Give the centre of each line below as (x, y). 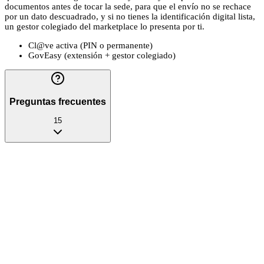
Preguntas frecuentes (58, 101)
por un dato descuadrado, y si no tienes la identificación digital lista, (130, 16)
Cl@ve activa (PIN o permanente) (90, 45)
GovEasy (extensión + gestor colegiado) (102, 55)
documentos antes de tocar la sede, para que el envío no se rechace (128, 6)
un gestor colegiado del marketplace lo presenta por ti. (105, 26)
